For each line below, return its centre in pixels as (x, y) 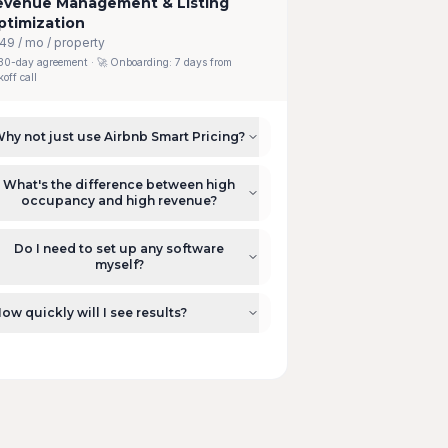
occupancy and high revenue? (119, 200)
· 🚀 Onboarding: (131, 62)
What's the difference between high (119, 184)
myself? (119, 264)
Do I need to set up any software (119, 248)
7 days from (203, 62)
